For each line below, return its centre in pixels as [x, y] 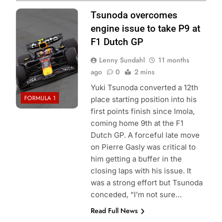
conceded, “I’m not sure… [136, 195]
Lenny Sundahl [122, 60]
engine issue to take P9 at [145, 29]
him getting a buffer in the [136, 159]
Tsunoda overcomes [134, 15]
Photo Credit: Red [46, 14]
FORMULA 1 [40, 98]
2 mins [144, 72]
